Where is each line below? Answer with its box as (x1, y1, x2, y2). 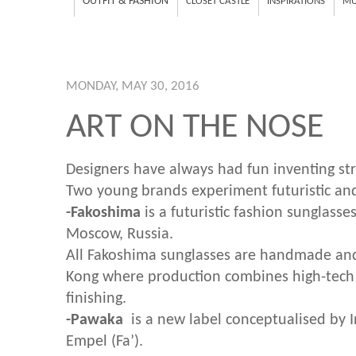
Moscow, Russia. (66, 226, 173, 242)
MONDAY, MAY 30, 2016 (66, 79, 199, 93)
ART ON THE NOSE (66, 110, 323, 145)
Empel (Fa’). (66, 333, 143, 350)
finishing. (66, 290, 126, 307)
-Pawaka (66, 311, 127, 328)
